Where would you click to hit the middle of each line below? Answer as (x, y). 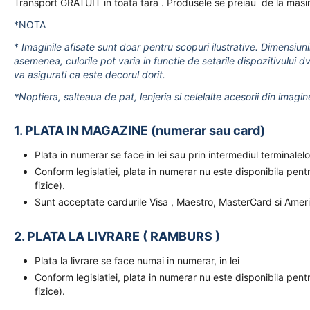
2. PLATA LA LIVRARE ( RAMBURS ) (117, 236)
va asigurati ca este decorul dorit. (90, 74)
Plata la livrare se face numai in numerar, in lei (137, 261)
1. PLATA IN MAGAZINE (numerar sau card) (139, 130)
